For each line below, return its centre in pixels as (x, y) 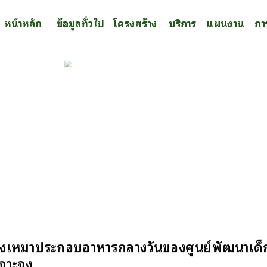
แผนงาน (226, 23)
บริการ (182, 23)
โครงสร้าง (135, 23)
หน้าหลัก (23, 23)
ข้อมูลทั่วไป (80, 23)
